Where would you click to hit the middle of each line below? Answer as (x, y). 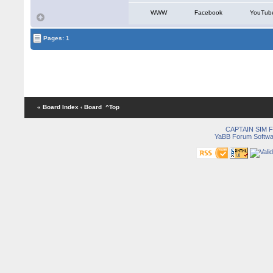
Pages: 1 (56, 38)
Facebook (209, 12)
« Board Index (58, 107)
